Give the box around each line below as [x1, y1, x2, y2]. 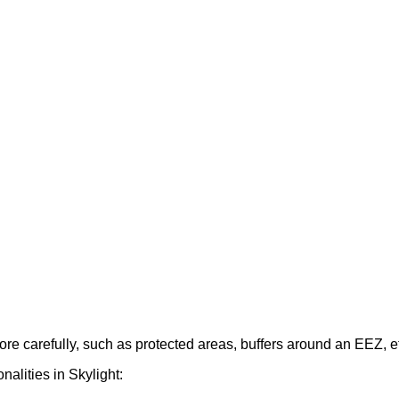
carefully [23, 337, 76, 353]
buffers [240, 337, 283, 353]
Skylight [69, 367, 119, 383]
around [287, 337, 331, 353]
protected [135, 337, 194, 353]
